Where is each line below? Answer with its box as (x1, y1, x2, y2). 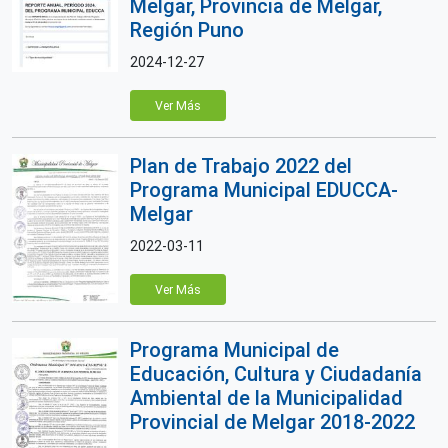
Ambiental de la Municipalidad (130, 386, 403, 410)
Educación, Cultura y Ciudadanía (130, 362, 422, 386)
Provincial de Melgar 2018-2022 (130, 410, 415, 434)
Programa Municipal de (130, 338, 339, 362)
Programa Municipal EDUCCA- (130, 178, 398, 202)
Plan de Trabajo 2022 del (130, 154, 352, 178)
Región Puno (130, 18, 244, 42)
